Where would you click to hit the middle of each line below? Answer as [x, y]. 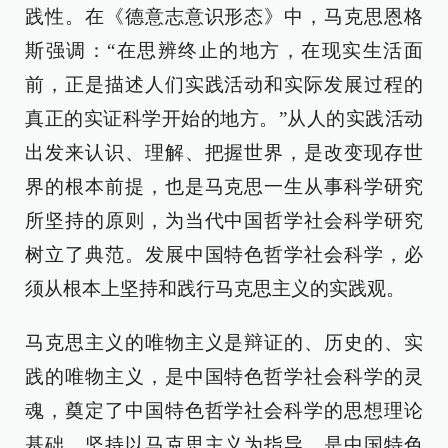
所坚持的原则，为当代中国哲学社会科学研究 [224, 220]
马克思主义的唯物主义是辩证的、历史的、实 [224, 342]
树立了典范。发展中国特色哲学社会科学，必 [224, 254]
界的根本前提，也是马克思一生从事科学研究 [224, 186]
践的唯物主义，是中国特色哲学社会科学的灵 [224, 376]
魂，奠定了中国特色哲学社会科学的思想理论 [224, 410]
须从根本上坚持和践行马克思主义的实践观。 [215, 288]
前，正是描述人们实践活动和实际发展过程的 [224, 84]
